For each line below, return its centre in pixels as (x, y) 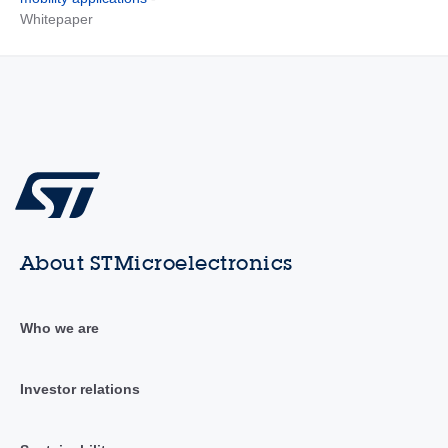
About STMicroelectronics (156, 262)
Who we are (59, 327)
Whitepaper (56, 19)
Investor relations (79, 388)
